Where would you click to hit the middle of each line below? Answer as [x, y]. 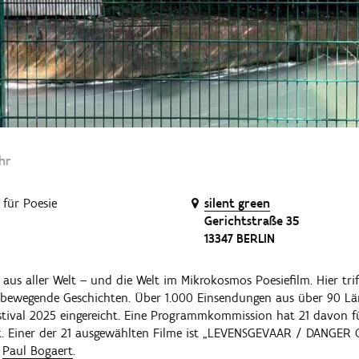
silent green [237, 203]
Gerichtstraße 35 [252, 221]
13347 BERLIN [240, 238]
